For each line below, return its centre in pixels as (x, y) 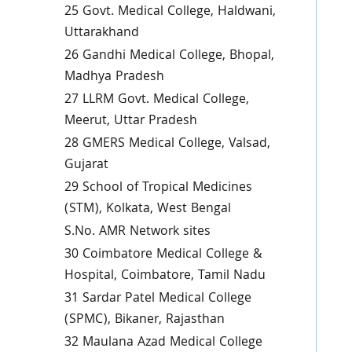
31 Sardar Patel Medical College (158, 299)
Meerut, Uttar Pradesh (130, 121)
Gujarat (86, 165)
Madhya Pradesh (114, 77)
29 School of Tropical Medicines (158, 188)
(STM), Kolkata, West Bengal (147, 209)
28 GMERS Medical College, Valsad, (167, 144)
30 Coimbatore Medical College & (163, 255)
